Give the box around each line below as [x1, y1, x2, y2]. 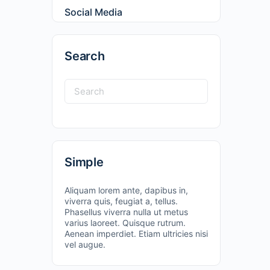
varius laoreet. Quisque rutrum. [64, 218, 186, 228]
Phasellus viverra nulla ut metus [64, 207, 188, 217]
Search [64, 49, 105, 63]
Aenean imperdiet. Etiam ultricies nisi [64, 228, 208, 239]
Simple [64, 155, 104, 169]
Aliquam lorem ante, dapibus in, [64, 185, 188, 195]
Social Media [64, 6, 122, 18]
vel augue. [64, 239, 105, 250]
